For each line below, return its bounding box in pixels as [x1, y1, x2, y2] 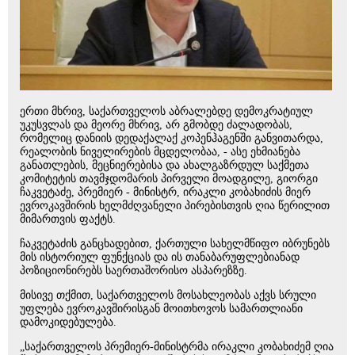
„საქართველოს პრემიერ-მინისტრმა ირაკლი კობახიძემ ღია [20, 341, 334, 353]
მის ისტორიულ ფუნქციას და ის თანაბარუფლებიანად [20, 251, 300, 264]
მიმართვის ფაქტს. [20, 213, 116, 226]
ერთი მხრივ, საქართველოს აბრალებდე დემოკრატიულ [20, 105, 313, 118]
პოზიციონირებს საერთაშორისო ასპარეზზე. [20, 265, 247, 277]
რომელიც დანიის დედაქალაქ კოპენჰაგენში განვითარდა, [20, 132, 323, 145]
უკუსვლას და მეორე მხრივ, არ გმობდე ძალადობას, [20, 119, 292, 132]
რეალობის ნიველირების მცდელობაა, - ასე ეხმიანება [20, 146, 300, 158]
